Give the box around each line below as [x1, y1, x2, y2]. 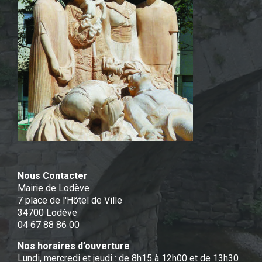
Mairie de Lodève [18, 182, 89, 194]
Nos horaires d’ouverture [18, 240, 130, 252]
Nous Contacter [18, 170, 88, 182]
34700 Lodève [18, 207, 77, 219]
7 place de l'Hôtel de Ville [18, 195, 122, 206]
